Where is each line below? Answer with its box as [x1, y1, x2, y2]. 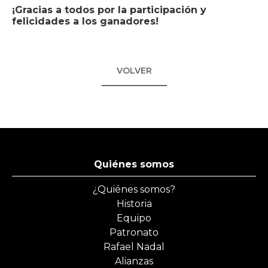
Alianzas [115, 255, 153, 267]
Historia [116, 197, 152, 209]
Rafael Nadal [103, 240, 165, 252]
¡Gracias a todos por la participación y [12, 4, 206, 16]
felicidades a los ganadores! [12, 15, 159, 27]
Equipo [117, 212, 151, 224]
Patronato [109, 226, 159, 238]
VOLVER [116, 65, 152, 76]
